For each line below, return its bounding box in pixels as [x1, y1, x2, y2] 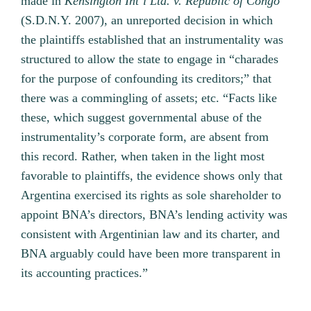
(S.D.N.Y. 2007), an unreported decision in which [21, 13, 274, 28]
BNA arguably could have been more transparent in [21, 246, 281, 261]
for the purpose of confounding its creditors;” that [21, 72, 272, 86]
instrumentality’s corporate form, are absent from [21, 130, 269, 144]
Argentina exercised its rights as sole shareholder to [21, 188, 282, 203]
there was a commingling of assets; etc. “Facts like [21, 91, 278, 106]
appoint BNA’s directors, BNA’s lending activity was [21, 208, 288, 222]
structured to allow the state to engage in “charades [21, 52, 279, 67]
